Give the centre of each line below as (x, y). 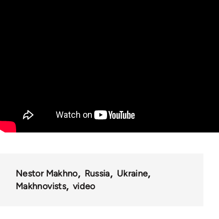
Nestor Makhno (47, 174)
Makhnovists (41, 186)
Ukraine (132, 174)
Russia (97, 174)
